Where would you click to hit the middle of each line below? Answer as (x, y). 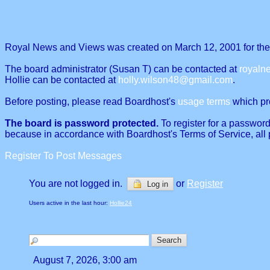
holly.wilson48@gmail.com (175, 80)
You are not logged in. (78, 184)
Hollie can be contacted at (61, 80)
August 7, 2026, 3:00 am (85, 260)
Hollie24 (121, 203)
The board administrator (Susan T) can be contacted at (122, 69)
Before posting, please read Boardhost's (91, 102)
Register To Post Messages (63, 156)
